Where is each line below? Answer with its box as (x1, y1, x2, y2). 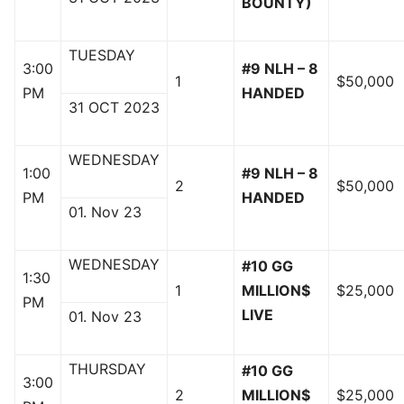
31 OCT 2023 (69, 98, 160, 117)
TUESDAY (69, 46, 135, 65)
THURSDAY (69, 360, 146, 379)
